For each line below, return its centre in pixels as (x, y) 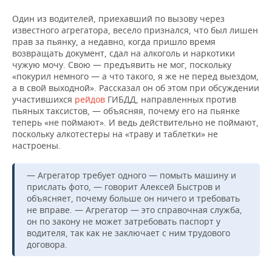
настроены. (36, 145)
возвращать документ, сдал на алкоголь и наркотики (124, 53)
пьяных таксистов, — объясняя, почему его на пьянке (126, 110)
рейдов (91, 99)
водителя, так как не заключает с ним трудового (128, 233)
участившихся (43, 99)
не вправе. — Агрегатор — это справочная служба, (134, 209)
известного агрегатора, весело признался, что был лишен (135, 30)
